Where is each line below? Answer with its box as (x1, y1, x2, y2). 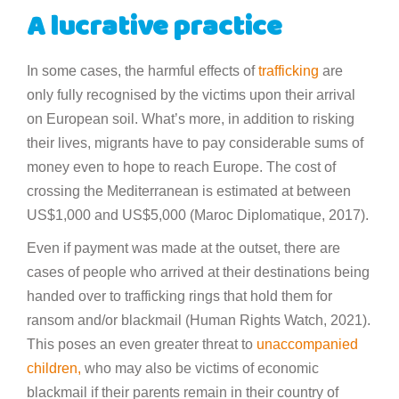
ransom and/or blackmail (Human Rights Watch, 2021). (27, 313, 370, 329)
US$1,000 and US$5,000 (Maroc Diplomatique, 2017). (27, 208, 372, 224)
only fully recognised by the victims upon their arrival (27, 87, 355, 103)
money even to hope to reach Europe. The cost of (27, 159, 336, 175)
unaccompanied (256, 337, 358, 353)
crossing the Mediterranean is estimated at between (27, 183, 351, 199)
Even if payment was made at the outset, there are (27, 240, 340, 256)
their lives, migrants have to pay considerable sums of (27, 135, 363, 151)
